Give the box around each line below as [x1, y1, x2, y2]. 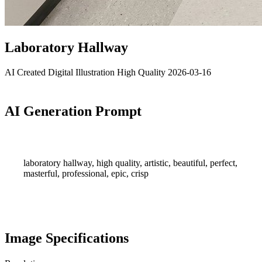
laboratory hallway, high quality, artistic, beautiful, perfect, [23, 157, 237, 168]
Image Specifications [5, 230, 129, 246]
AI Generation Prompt [5, 103, 142, 119]
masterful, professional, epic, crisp [23, 168, 149, 178]
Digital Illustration [48, 67, 117, 77]
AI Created [5, 67, 48, 77]
